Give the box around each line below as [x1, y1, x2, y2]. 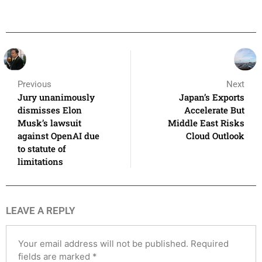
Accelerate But [184, 104, 244, 116]
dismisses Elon [18, 104, 82, 116]
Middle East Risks [168, 116, 244, 129]
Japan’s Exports [179, 91, 244, 103]
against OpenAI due [18, 129, 99, 142]
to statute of [18, 142, 66, 154]
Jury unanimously [18, 91, 95, 103]
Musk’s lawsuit [18, 116, 81, 129]
